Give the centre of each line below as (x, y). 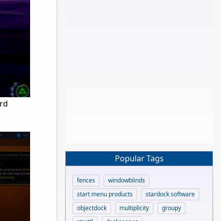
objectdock (92, 208)
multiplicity (134, 208)
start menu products (105, 194)
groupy (171, 208)
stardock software (170, 194)
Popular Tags (139, 159)
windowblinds (127, 180)
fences (86, 180)
